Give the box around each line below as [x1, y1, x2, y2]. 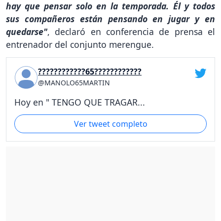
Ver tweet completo [74, 118, 147, 130]
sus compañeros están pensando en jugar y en [6, 12, 215, 25]
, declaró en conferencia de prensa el [47, 25, 215, 37]
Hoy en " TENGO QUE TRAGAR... [14, 96, 145, 108]
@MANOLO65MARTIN [38, 77, 110, 87]
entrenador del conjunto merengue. [6, 38, 154, 50]
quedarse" [6, 25, 47, 37]
